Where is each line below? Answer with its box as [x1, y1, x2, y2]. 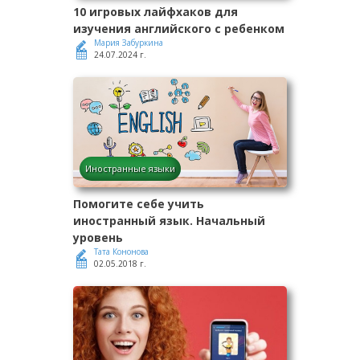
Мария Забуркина [94, 36, 163, 48]
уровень [73, 229, 123, 245]
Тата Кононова [94, 245, 149, 257]
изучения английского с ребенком [73, 20, 284, 36]
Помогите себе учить [73, 195, 204, 211]
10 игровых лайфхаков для [73, 3, 238, 19]
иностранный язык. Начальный [73, 212, 265, 228]
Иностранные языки [85, 162, 175, 174]
